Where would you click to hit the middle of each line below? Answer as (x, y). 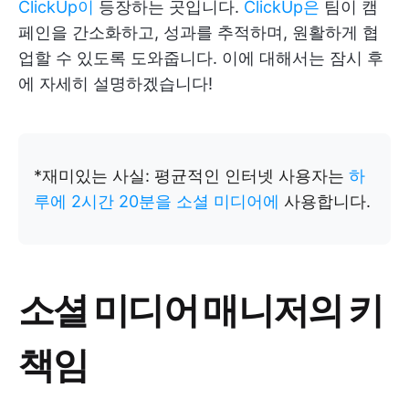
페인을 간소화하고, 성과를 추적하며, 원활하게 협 (199, 32)
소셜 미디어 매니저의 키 (201, 308)
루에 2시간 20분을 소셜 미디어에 (157, 201)
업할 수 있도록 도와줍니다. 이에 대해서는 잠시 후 (201, 58)
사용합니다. (325, 201)
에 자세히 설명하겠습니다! (115, 84)
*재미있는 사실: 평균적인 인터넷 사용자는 (191, 176)
